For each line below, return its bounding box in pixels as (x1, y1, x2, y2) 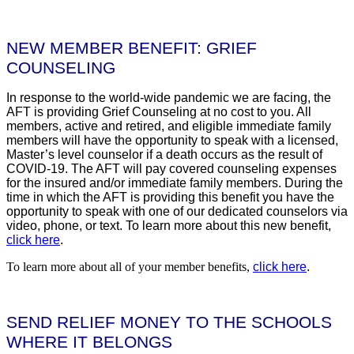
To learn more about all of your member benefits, (6, 259, 250, 273)
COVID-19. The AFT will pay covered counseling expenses (6, 161, 337, 175)
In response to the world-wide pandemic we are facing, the (6, 90, 331, 104)
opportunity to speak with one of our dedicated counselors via (6, 204, 348, 218)
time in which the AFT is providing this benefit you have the (6, 190, 334, 204)
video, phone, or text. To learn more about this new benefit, (6, 218, 331, 232)
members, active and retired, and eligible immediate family (6, 119, 331, 133)
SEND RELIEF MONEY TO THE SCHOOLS (6, 312, 332, 332)
